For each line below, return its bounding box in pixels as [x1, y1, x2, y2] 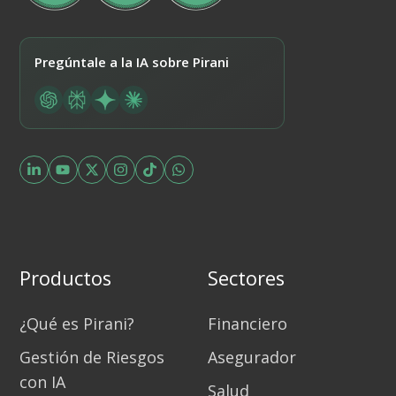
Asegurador [208, 346, 296, 369]
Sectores [208, 265, 285, 292]
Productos [19, 265, 111, 292]
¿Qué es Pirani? [19, 313, 134, 335]
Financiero [208, 313, 287, 335]
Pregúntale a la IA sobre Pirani [34, 52, 229, 71]
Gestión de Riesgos [19, 346, 164, 369]
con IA [19, 371, 65, 393]
